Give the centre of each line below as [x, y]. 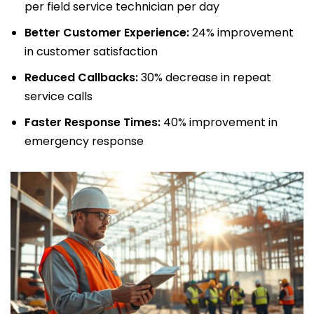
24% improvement [241, 33]
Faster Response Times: [93, 123]
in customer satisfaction [91, 52]
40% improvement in [219, 123]
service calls [59, 97]
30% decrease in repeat [205, 78]
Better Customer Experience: [107, 33]
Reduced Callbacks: [81, 78]
